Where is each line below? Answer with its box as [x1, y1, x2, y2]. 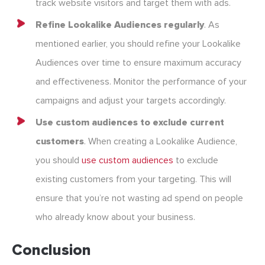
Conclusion [12, 241, 91, 260]
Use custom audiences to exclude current [35, 117, 224, 129]
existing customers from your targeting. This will [35, 173, 231, 186]
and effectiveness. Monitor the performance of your [35, 76, 247, 88]
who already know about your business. [35, 211, 195, 224]
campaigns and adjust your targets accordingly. [35, 95, 226, 107]
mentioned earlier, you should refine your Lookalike [35, 38, 241, 50]
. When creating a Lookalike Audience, [84, 135, 237, 148]
